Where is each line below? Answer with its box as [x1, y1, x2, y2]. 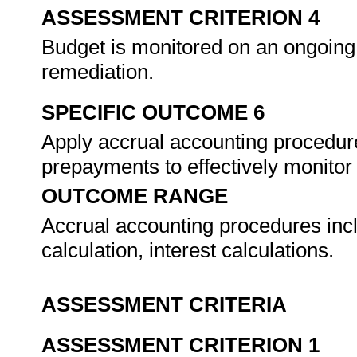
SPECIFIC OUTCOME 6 [41, 100, 265, 124]
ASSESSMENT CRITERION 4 [41, 6, 320, 29]
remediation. [41, 60, 159, 84]
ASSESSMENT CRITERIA [41, 292, 287, 316]
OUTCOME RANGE [41, 184, 228, 208]
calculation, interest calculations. [41, 238, 339, 262]
